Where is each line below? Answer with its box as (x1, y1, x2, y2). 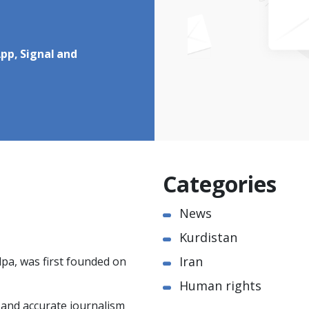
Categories (163, 172, 277, 202)
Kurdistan (179, 231, 237, 248)
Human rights (179, 279, 261, 296)
